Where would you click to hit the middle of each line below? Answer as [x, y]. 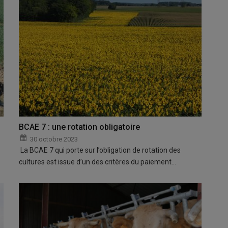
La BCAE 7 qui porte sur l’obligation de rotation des [100, 150]
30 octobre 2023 [54, 139]
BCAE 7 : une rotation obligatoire [80, 127]
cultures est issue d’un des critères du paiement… [98, 162]
